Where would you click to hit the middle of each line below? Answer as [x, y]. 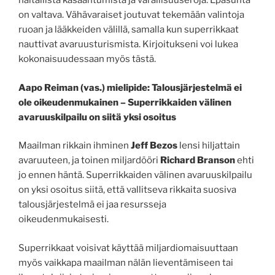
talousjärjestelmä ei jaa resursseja [92, 205]
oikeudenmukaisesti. [64, 219]
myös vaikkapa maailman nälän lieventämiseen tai [126, 262]
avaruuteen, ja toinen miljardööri [89, 161]
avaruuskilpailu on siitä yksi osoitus [97, 117]
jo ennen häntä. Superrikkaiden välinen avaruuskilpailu [135, 175]
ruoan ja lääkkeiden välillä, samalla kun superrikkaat [129, 30]
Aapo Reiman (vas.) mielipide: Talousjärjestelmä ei [130, 87]
